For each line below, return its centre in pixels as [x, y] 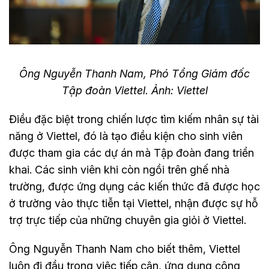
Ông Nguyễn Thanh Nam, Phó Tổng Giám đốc [134, 74]
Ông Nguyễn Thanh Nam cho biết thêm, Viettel [125, 249]
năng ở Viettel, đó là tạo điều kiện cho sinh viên [126, 136]
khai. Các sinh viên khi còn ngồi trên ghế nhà [119, 170]
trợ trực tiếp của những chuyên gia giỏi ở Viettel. [128, 220]
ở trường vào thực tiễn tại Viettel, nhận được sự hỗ [134, 204]
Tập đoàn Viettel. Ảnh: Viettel [134, 91]
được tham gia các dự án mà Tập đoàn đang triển [131, 153]
